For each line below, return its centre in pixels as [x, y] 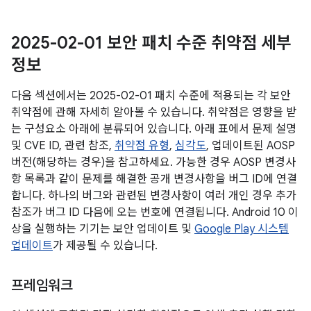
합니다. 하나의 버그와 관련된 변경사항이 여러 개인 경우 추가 [154, 196]
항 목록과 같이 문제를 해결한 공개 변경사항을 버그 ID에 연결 [154, 179]
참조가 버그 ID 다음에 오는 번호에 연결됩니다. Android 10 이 [155, 212]
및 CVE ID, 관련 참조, [63, 146]
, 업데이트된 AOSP [251, 146]
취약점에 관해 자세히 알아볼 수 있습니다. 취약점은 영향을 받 [154, 112]
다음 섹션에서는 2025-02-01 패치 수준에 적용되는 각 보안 [151, 96]
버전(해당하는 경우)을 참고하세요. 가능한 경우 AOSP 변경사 [153, 162]
